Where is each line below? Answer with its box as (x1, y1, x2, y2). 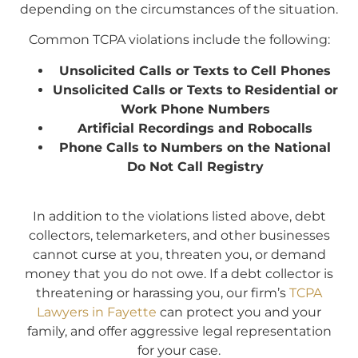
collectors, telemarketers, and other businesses (28, 228, 330, 244)
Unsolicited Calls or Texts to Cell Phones (59, 62, 331, 78)
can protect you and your (157, 304, 321, 320)
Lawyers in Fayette (37, 304, 157, 320)
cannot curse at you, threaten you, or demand (32, 247, 326, 263)
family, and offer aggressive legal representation (26, 324, 332, 340)
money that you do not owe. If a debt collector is (25, 266, 333, 282)
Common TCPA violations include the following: (28, 32, 330, 48)
